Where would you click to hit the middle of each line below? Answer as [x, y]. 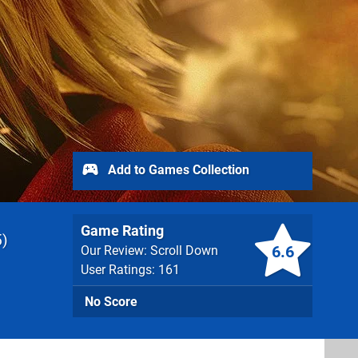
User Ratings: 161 [130, 270]
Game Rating [122, 231]
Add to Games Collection [177, 169]
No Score [111, 302]
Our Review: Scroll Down [149, 251]
